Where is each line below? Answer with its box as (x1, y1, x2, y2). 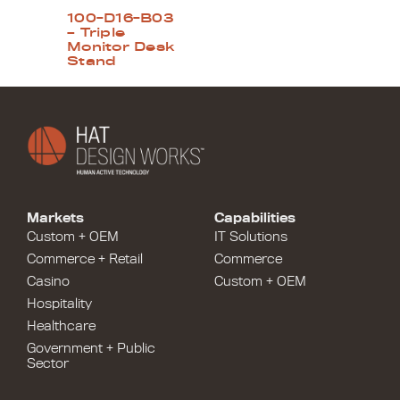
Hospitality (27, 296, 92, 311)
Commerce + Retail (27, 251, 143, 266)
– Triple (67, 25, 125, 40)
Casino (27, 273, 70, 288)
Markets (27, 210, 84, 225)
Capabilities (214, 210, 296, 225)
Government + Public (27, 340, 155, 355)
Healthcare (27, 318, 96, 333)
